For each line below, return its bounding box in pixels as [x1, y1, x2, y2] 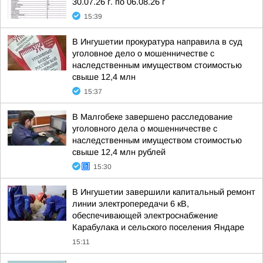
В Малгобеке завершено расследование [72, 112, 232, 122]
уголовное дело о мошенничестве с [72, 49, 214, 58]
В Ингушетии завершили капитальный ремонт [72, 187, 255, 197]
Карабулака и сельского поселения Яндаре [72, 222, 244, 232]
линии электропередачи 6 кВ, [72, 199, 189, 208]
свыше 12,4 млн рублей [72, 147, 166, 157]
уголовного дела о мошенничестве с [72, 124, 217, 133]
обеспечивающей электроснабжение [72, 211, 218, 220]
